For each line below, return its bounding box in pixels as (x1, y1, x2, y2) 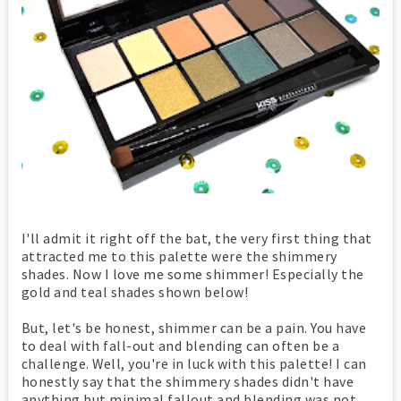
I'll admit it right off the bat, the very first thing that (21, 228, 372, 247)
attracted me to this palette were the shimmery (21, 246, 337, 265)
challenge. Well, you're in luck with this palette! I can (21, 354, 367, 372)
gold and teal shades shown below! (21, 282, 249, 301)
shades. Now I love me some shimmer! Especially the (21, 264, 364, 283)
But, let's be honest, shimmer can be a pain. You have (21, 318, 367, 337)
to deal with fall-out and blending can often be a (21, 336, 340, 354)
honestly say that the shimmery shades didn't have (21, 371, 354, 390)
